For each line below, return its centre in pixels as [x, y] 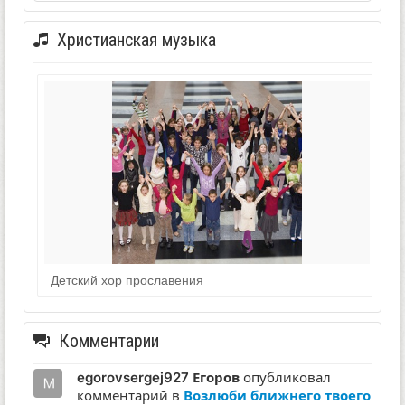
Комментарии [109, 341]
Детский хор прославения [127, 280]
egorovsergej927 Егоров [158, 378]
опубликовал [285, 378]
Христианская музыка [137, 39]
